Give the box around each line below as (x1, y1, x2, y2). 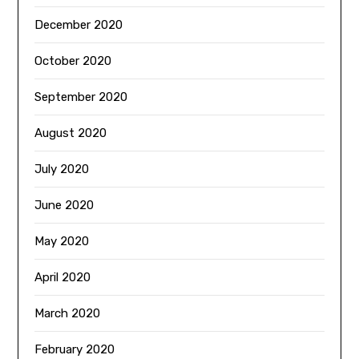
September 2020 (34, 90, 128, 105)
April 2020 (34, 270, 91, 285)
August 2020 (34, 126, 107, 141)
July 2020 (34, 162, 90, 177)
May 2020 (34, 234, 90, 249)
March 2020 (34, 306, 101, 321)
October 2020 (34, 54, 112, 69)
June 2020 (34, 198, 95, 213)
